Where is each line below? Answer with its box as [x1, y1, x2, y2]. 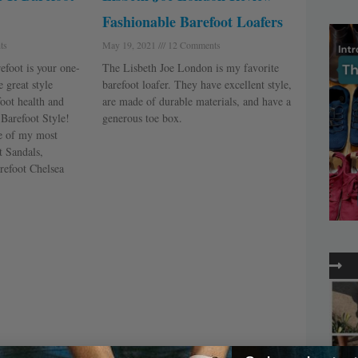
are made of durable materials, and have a [101, 93, 291, 109]
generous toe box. [101, 110, 182, 126]
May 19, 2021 [101, 38, 158, 52]
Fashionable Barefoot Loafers [101, 11, 283, 33]
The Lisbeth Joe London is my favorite [101, 60, 279, 76]
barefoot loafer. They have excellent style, [101, 77, 292, 93]
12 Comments [165, 38, 221, 52]
